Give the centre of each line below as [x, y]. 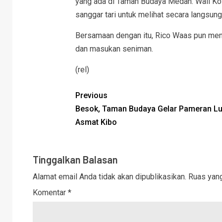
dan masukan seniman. [114, 49]
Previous [91, 95]
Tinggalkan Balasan [75, 159]
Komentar [50, 192]
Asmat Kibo [96, 122]
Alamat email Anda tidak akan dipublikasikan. [110, 176]
